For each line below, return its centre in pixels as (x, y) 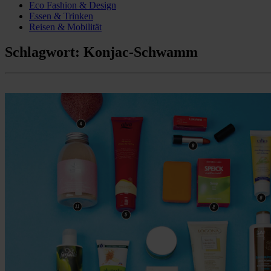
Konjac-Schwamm (141, 52)
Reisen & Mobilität (65, 27)
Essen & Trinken (61, 16)
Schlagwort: (44, 52)
